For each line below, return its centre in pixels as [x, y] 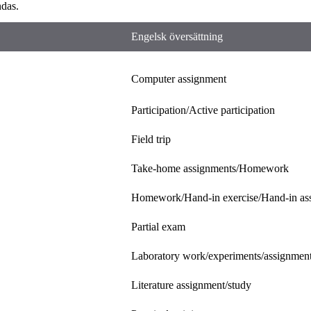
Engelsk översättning [177, 36]
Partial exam [158, 226]
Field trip [151, 139]
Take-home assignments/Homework [210, 168]
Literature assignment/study [191, 285]
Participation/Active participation [203, 110]
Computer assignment [179, 78]
